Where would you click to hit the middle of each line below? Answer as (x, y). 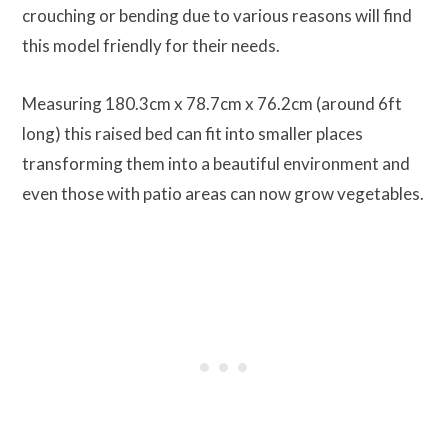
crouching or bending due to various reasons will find (217, 15)
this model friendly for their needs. (151, 45)
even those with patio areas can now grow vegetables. (223, 193)
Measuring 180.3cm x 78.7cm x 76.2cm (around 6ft (212, 103)
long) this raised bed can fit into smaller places (192, 133)
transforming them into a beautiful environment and (216, 163)
